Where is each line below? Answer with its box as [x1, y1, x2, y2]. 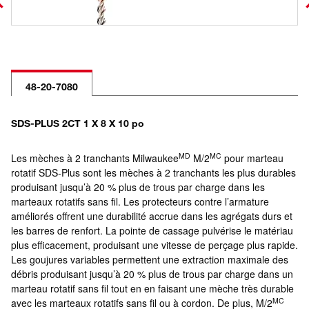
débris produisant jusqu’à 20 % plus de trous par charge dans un [11, 267, 293, 281]
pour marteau [221, 151, 283, 165]
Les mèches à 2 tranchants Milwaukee [11, 151, 179, 165]
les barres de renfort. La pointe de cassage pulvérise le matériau [11, 223, 293, 237]
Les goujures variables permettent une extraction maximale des [11, 252, 288, 266]
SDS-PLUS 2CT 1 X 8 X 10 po [11, 117, 144, 129]
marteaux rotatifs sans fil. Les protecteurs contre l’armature [11, 195, 269, 208]
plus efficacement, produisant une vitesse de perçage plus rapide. [11, 238, 298, 252]
